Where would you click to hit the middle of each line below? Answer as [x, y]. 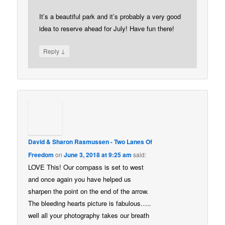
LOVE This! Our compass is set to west [86, 167]
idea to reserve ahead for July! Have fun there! [107, 29]
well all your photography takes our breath [89, 215]
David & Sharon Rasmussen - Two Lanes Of [90, 141]
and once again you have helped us [80, 179]
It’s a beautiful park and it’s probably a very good [110, 17]
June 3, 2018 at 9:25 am [98, 154]
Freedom [41, 154]
